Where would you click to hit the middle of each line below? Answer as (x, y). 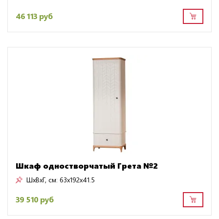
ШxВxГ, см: (42, 179)
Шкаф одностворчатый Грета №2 (87, 165)
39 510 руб (35, 199)
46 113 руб (34, 16)
